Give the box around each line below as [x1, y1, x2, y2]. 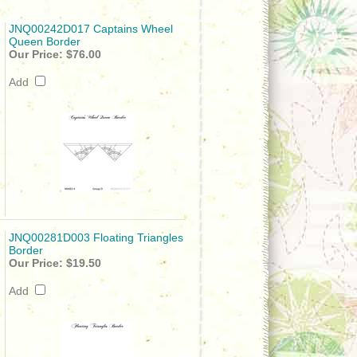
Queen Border [9, 35, 80, 48]
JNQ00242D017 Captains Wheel [9, 22, 173, 35]
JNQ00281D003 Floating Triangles [9, 231, 183, 244]
